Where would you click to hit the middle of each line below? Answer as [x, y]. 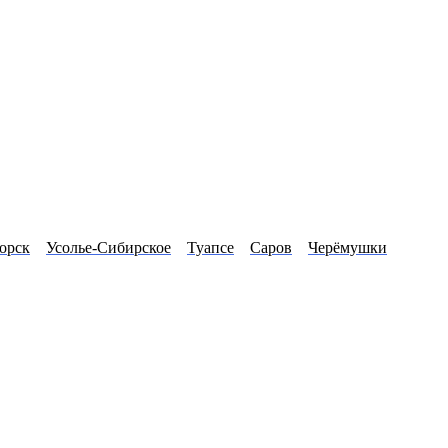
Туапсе [210, 247]
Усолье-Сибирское [108, 247]
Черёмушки [347, 247]
